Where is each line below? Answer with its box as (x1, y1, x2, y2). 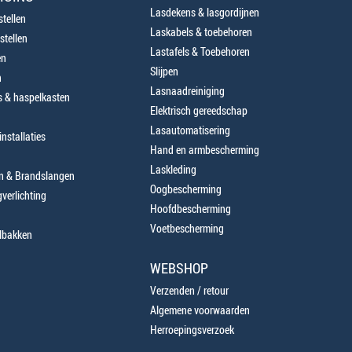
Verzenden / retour (150, 283, 229, 298)
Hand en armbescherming (150, 142, 260, 157)
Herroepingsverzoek (150, 322, 235, 337)
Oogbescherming (150, 181, 222, 196)
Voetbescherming (150, 221, 225, 236)
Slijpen (150, 64, 179, 79)
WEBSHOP (150, 258, 209, 277)
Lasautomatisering (150, 123, 231, 137)
